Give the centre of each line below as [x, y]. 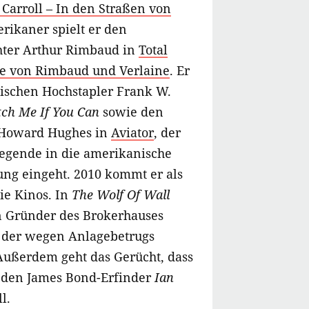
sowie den [131, 112]
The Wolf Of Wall [121, 195]
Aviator [132, 133]
